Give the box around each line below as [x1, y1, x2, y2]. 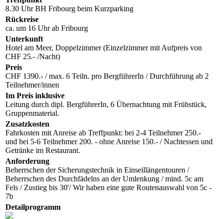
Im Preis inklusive [5, 91, 65, 100]
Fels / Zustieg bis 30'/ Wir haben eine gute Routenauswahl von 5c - [5, 183, 212, 192]
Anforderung [5, 156, 49, 165]
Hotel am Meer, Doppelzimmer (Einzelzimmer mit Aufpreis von [5, 43, 202, 52]
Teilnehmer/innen [5, 80, 59, 89]
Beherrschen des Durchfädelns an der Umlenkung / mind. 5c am [5, 174, 203, 183]
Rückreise [5, 15, 39, 23]
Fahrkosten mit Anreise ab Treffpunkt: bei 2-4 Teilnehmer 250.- [5, 128, 201, 137]
